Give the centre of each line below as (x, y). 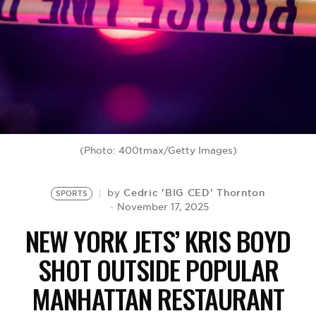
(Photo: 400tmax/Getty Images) (158, 151)
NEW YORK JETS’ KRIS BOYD (158, 241)
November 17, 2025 (163, 207)
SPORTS (72, 193)
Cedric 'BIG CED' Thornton (194, 193)
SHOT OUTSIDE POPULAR (158, 269)
